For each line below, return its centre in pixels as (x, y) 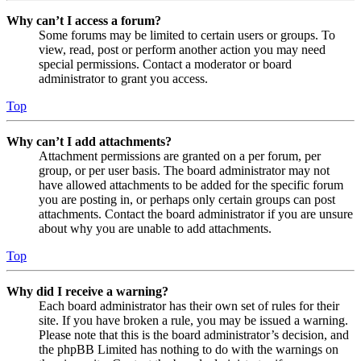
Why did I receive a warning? (87, 291)
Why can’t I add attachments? (89, 141)
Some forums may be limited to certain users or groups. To (187, 35)
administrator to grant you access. (123, 78)
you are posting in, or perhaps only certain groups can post (187, 199)
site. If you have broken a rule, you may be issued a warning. (193, 320)
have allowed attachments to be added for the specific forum (191, 185)
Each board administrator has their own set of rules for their (189, 305)
